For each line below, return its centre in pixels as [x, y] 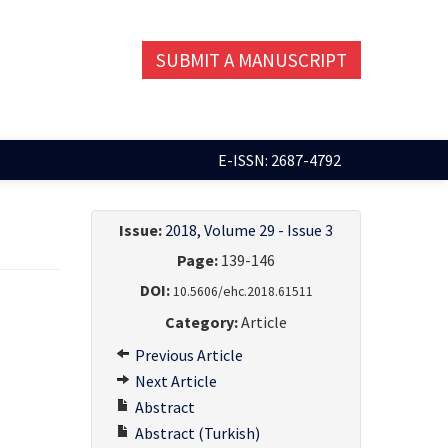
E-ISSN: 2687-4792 [279, 160]
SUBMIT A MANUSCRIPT [251, 60]
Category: [201, 322]
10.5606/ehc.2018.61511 [242, 291]
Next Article [174, 381]
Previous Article [187, 355]
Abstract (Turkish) [196, 433]
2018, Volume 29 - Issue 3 [249, 230]
